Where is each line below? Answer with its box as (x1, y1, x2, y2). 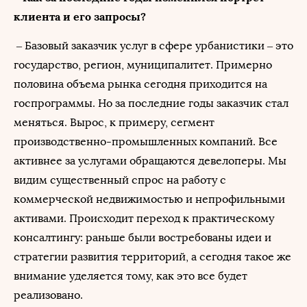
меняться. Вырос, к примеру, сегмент (14, 116, 214, 129)
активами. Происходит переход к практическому (14, 212, 274, 225)
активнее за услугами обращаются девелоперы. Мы (14, 154, 286, 167)
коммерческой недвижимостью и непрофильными (14, 193, 285, 206)
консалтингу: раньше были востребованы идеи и (14, 231, 271, 244)
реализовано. (14, 288, 83, 302)
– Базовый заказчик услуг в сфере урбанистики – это (14, 39, 293, 52)
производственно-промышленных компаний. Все (14, 135, 278, 148)
